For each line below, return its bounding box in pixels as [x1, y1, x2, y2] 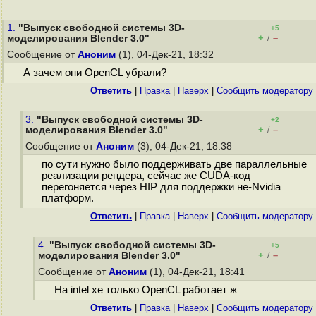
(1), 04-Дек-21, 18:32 [116, 49, 217, 60]
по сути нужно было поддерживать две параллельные [41, 159, 307, 171]
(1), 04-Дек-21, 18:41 [147, 267, 248, 277]
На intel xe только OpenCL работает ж [54, 284, 237, 296]
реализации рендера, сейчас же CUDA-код [41, 170, 250, 182]
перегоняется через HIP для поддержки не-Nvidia [41, 181, 281, 193]
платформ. [41, 193, 94, 205]
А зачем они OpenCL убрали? [23, 67, 166, 79]
